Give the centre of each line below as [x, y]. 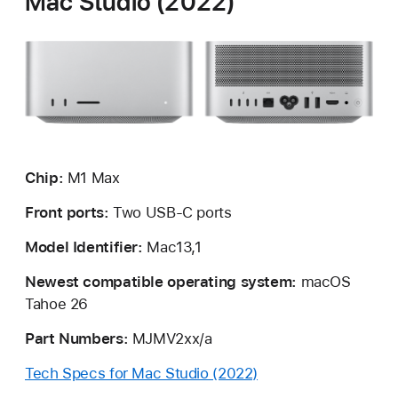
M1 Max [92, 177]
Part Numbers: [77, 338]
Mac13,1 [172, 247]
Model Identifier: [84, 247]
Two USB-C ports [170, 212]
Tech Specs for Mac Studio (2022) [142, 373]
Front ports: [67, 212]
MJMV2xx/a [170, 338]
